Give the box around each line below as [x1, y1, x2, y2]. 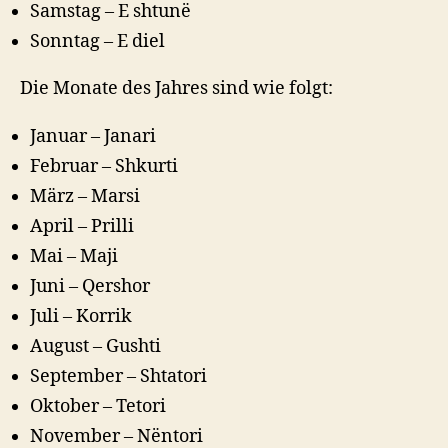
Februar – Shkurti [30, 154, 178, 178]
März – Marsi [30, 184, 140, 208]
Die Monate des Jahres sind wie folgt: [20, 77, 333, 101]
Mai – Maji [30, 244, 118, 268]
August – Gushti [30, 334, 161, 358]
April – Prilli [30, 214, 134, 238]
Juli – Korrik [30, 304, 132, 328]
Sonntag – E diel [30, 29, 165, 53]
